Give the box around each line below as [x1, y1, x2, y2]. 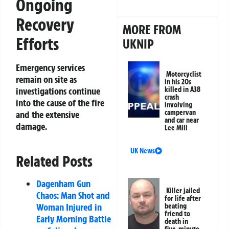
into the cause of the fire [16, 97, 104, 109]
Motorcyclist [166, 69, 202, 79]
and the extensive [16, 108, 79, 121]
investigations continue [16, 85, 100, 98]
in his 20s [165, 77, 192, 86]
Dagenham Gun [36, 177, 90, 190]
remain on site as [16, 73, 77, 86]
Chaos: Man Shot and [36, 189, 110, 202]
